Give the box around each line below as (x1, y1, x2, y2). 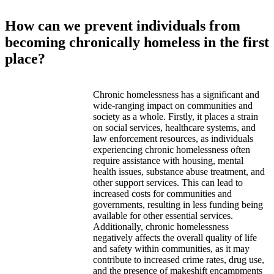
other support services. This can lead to (92, 177, 243, 188)
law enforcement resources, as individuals (92, 133, 253, 144)
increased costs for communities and (92, 188, 232, 199)
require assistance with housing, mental (92, 155, 243, 166)
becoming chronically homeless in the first (5, 34, 269, 51)
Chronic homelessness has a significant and (92, 89, 259, 100)
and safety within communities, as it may (92, 243, 250, 254)
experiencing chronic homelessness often (92, 144, 250, 155)
